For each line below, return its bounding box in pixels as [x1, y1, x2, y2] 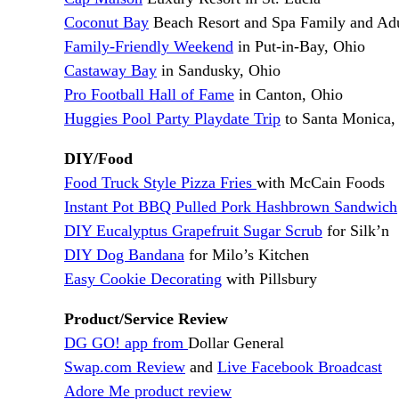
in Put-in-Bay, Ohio [233, 37, 365, 56]
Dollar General [188, 334, 284, 353]
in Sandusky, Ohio [157, 61, 281, 80]
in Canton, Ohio [234, 85, 343, 104]
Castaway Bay [64, 61, 157, 80]
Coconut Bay [64, 13, 149, 32]
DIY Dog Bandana [64, 246, 184, 265]
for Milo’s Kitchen [184, 246, 309, 265]
